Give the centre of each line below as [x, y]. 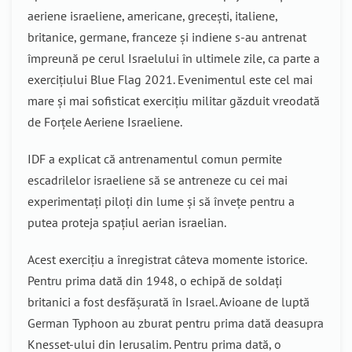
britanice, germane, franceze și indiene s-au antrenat [167, 37]
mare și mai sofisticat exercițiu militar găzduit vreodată [174, 101]
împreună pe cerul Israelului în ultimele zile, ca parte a [174, 58]
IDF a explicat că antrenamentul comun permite [155, 159]
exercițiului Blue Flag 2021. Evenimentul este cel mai [170, 79]
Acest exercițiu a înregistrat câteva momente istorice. [167, 259]
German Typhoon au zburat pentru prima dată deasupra [176, 323]
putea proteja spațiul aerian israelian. [127, 222]
